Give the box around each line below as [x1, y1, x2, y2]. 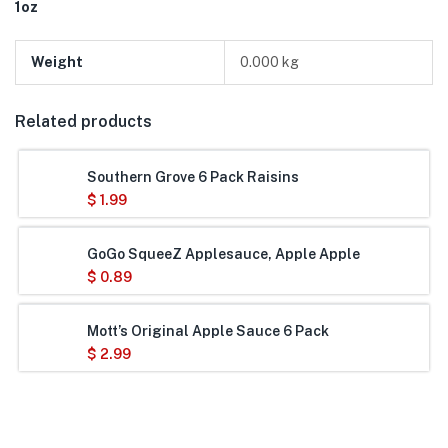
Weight [31, 54, 83, 70]
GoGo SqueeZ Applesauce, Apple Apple [87, 245, 360, 262]
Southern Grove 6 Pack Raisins [87, 168, 299, 185]
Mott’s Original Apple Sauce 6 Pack [87, 322, 329, 339]
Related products [15, 111, 152, 131]
